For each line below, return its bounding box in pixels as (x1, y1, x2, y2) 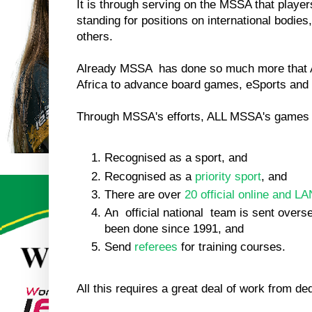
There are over (104, 187, 185, 201)
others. (77, 30, 113, 44)
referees (134, 240, 178, 254)
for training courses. (178, 240, 286, 254)
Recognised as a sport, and (104, 151, 247, 165)
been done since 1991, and (104, 222, 244, 236)
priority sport (195, 169, 261, 183)
